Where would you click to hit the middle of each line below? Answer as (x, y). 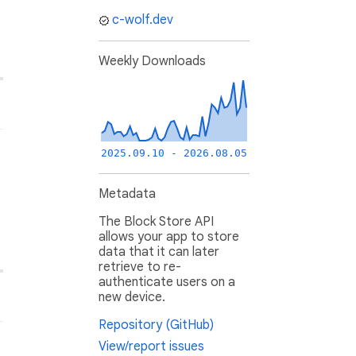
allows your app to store (169, 237)
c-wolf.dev (143, 20)
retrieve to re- (140, 267)
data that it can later (159, 252)
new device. (132, 298)
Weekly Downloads (152, 62)
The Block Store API (156, 222)
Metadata (127, 194)
